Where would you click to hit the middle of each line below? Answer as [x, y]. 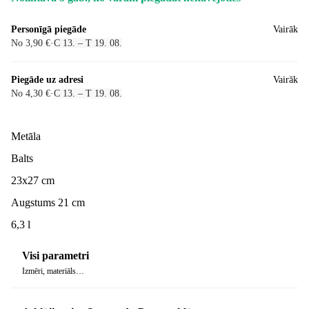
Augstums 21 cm [48, 202]
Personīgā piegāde [49, 29]
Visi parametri [56, 256]
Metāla [26, 136]
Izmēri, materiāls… [53, 271]
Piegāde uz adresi [47, 79]
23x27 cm [33, 180]
